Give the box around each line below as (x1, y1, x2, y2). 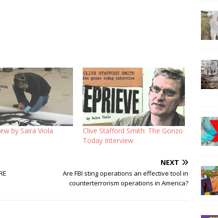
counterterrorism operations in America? (69, 179, 189, 188)
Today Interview (82, 136, 133, 145)
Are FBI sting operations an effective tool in (63, 169, 189, 178)
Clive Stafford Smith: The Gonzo (82, 126, 183, 136)
